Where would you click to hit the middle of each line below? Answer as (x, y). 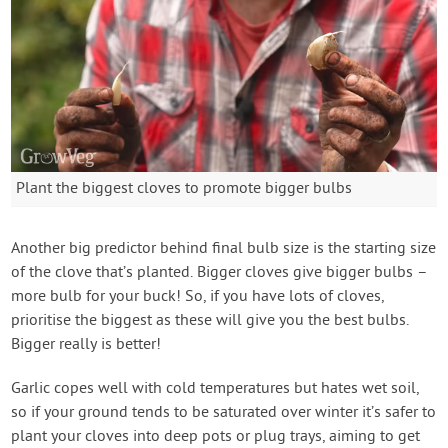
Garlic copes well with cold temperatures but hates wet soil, (215, 388)
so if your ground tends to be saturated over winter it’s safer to (224, 412)
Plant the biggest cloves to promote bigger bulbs (184, 188)
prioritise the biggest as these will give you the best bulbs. (210, 320)
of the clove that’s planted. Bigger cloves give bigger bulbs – (220, 272)
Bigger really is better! (86, 344)
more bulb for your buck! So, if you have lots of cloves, (198, 296)
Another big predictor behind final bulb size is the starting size (224, 248)
